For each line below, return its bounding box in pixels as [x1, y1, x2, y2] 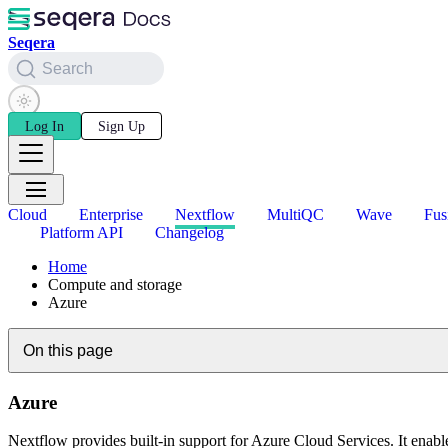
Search [42, 59, 93, 77]
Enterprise [79, 206, 143, 224]
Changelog [155, 224, 224, 242]
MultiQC [267, 206, 324, 224]
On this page [22, 341, 113, 359]
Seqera [8, 34, 55, 51]
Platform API [40, 224, 123, 242]
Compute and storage [48, 276, 182, 294]
